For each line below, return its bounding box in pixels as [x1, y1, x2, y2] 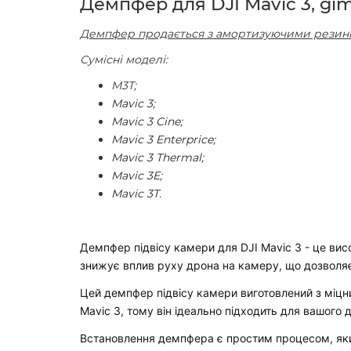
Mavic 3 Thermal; [111, 150, 204, 165]
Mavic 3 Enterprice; [111, 132, 215, 147]
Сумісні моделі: [80, 52, 168, 67]
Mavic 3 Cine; [111, 114, 183, 128]
